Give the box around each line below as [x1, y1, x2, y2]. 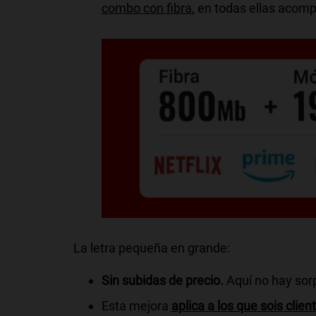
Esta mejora [101, 298, 169, 313]
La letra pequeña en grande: [73, 240, 230, 255]
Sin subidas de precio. [101, 272, 226, 288]
